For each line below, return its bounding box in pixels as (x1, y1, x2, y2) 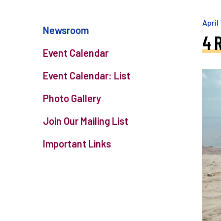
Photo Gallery (43, 92, 101, 104)
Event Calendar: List (43, 70, 130, 81)
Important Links (43, 138, 111, 149)
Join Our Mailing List (43, 115, 128, 127)
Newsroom (43, 24, 89, 36)
